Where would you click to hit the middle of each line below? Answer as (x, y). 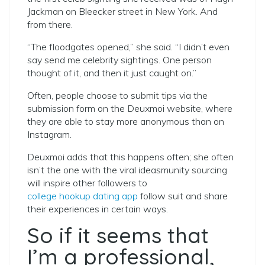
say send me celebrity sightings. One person (119, 60)
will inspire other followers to (87, 183)
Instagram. (49, 134)
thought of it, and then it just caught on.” (112, 73)
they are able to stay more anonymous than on (126, 121)
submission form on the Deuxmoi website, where (130, 108)
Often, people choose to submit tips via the (117, 95)
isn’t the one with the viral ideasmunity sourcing (127, 170)
